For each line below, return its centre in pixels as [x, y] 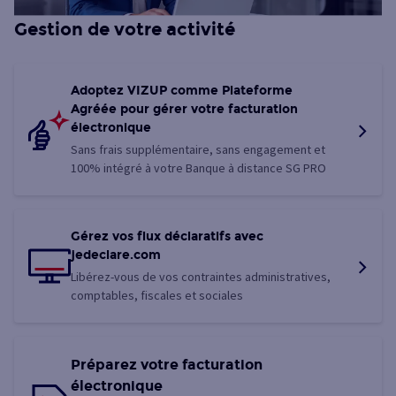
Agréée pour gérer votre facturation [184, 110]
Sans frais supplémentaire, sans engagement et [198, 150]
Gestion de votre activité [125, 30]
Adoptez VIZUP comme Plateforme [182, 91]
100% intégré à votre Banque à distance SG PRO [198, 168]
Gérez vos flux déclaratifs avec [167, 237]
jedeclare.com [116, 255]
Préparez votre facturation [167, 365]
